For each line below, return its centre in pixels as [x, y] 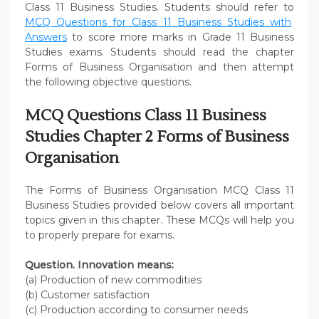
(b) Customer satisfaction [87, 295]
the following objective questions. [108, 82]
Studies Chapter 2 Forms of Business [157, 137]
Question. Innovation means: [101, 265]
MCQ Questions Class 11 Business [146, 116]
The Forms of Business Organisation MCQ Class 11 [159, 190]
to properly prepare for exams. [100, 235]
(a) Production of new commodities [113, 280]
